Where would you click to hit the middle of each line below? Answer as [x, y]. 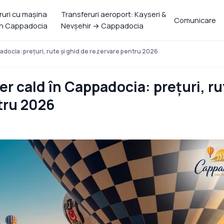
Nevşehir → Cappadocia [102, 26]
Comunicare [195, 20]
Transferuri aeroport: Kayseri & [114, 14]
